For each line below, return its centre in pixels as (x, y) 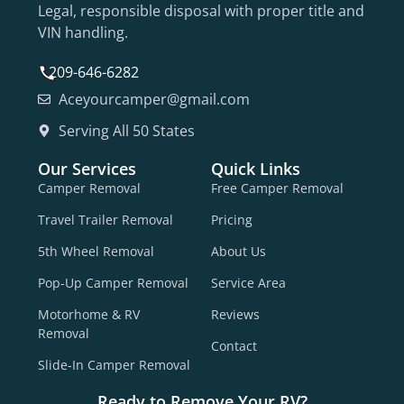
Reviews (235, 314)
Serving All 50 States (126, 130)
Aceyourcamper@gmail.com (154, 99)
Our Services (87, 168)
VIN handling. (83, 32)
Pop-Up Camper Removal (113, 282)
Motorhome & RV (89, 314)
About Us (239, 251)
